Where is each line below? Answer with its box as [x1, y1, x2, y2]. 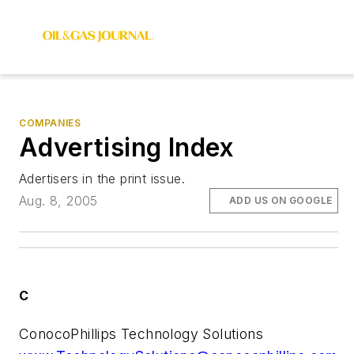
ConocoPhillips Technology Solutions [19, 325, 263, 342]
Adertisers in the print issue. [19, 171, 185, 186]
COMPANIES [19, 117, 81, 129]
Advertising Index [19, 132, 235, 163]
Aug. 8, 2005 [19, 193, 98, 209]
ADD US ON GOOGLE [229, 194, 333, 207]
